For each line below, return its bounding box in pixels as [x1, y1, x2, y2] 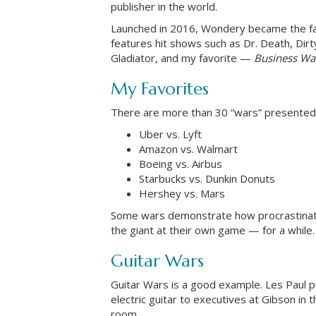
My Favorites [111, 78, 209, 99]
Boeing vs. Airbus [139, 156, 222, 171]
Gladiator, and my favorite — [111, 50, 254, 65]
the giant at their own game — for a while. [111, 222, 315, 237]
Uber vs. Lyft [139, 126, 202, 141]
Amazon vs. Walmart [139, 141, 238, 156]
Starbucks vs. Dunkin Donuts [139, 171, 275, 186]
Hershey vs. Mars [139, 186, 225, 200]
